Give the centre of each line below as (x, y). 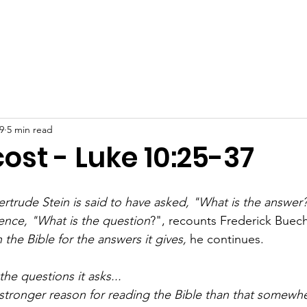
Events (105, 24)
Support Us (231, 24)
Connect (162, 24)
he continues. (227, 239)
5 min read (30, 129)
